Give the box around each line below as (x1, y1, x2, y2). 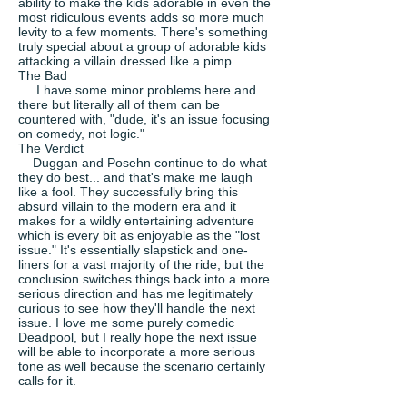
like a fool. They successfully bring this (18, 184, 238, 199)
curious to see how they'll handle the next (18, 301, 255, 315)
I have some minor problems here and (18, 83, 256, 97)
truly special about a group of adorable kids (18, 39, 266, 54)
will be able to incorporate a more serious (18, 344, 255, 359)
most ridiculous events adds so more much (18, 10, 264, 25)
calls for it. (18, 373, 76, 388)
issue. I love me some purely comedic (18, 315, 234, 330)
